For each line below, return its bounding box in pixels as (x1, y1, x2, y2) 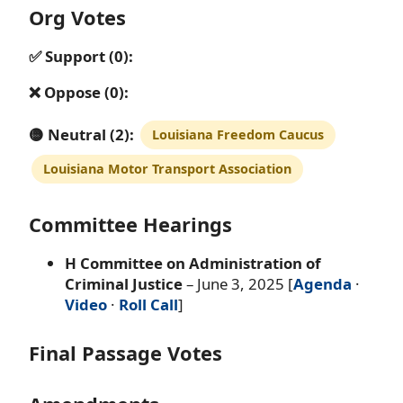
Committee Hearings (29, 210, 232, 237)
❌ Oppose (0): (29, 81, 129, 103)
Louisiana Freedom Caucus (151, 126, 324, 144)
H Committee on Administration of (65, 252, 321, 273)
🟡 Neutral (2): (29, 123, 134, 145)
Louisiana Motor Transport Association (42, 160, 291, 178)
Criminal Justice (65, 273, 183, 294)
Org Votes (29, 4, 126, 31)
